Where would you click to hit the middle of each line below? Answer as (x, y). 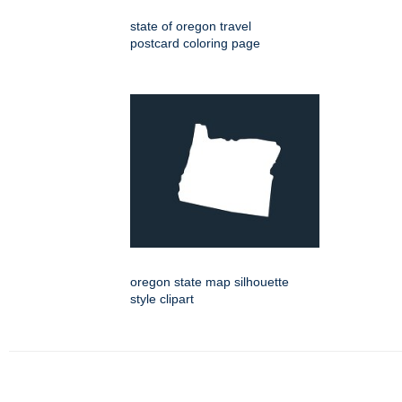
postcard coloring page (195, 44)
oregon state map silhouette (210, 282)
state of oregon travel (191, 26)
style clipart (162, 299)
